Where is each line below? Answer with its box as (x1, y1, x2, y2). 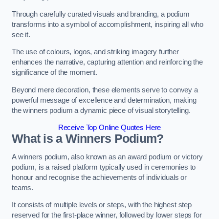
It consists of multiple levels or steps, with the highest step (12, 201, 192, 209)
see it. (12, 30, 30, 39)
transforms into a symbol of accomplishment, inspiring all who (12, 20, 204, 28)
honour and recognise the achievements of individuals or (12, 173, 187, 181)
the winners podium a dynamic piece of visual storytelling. (12, 106, 191, 114)
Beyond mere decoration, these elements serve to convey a (12, 86, 198, 94)
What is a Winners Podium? (12, 132, 164, 146)
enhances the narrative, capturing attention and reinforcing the (12, 58, 203, 66)
